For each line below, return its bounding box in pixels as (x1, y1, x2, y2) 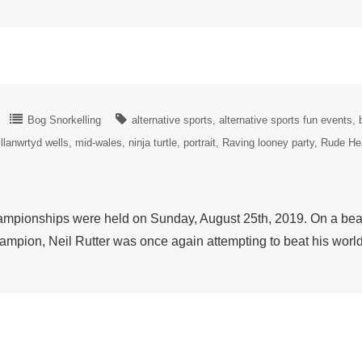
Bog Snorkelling (27, 114, 101, 127)
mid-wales (75, 137, 122, 149)
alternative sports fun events (219, 114, 352, 127)
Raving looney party (222, 137, 314, 149)
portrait (183, 137, 216, 149)
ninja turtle (128, 137, 177, 149)
